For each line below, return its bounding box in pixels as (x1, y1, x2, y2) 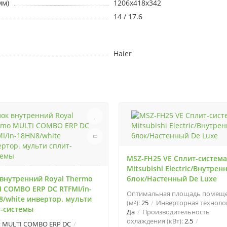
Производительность (141, 207, 210, 216)
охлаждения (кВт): (127, 216, 184, 225)
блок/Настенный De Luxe (127, 174, 217, 183)
